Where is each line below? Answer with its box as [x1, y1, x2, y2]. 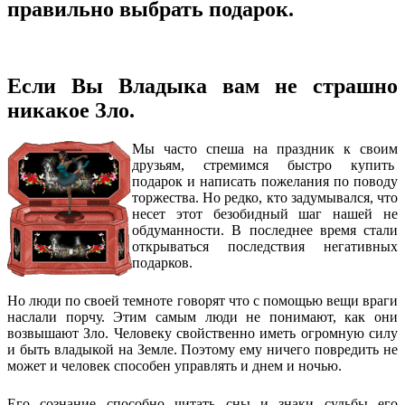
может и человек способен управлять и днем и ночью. [7, 357, 342, 373]
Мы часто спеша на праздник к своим [132, 140, 398, 156]
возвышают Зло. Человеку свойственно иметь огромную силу [7, 325, 398, 341]
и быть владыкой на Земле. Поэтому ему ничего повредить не [7, 341, 398, 357]
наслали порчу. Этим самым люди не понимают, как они [7, 308, 398, 325]
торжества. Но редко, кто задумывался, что [132, 189, 398, 205]
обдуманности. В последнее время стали [132, 221, 398, 238]
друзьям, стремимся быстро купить [132, 156, 398, 173]
